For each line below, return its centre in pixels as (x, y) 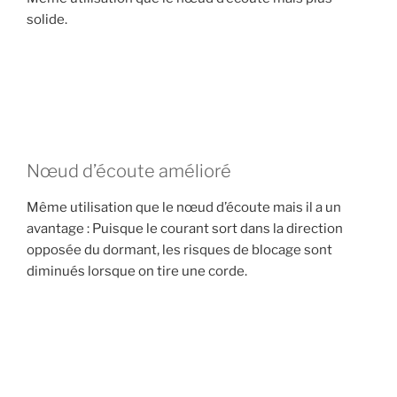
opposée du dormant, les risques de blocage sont (179, 250)
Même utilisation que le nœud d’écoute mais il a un (184, 208)
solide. (47, 19)
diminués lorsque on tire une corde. (137, 272)
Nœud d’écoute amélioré (129, 171)
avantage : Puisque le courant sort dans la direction (185, 229)
